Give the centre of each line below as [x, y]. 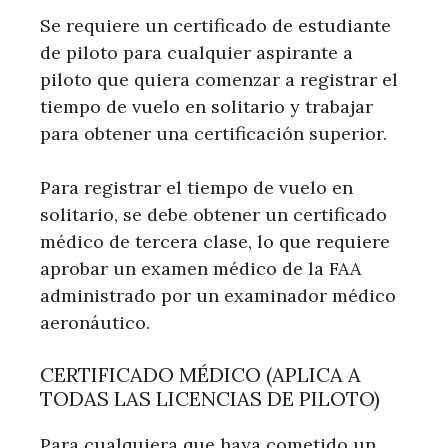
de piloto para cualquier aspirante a [196, 52]
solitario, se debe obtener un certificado [213, 214]
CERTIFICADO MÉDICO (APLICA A [200, 374]
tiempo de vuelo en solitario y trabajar [206, 106]
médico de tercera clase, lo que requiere [215, 241]
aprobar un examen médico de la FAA [200, 268]
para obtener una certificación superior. [213, 133]
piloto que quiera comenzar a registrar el [219, 79]
